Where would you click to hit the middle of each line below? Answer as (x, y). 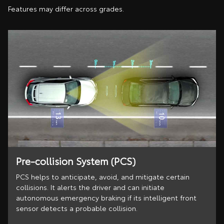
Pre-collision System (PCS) (76, 160)
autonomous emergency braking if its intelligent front (106, 198)
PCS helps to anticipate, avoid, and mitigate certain (103, 177)
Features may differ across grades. (66, 8)
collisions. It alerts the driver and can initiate (90, 187)
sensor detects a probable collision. (77, 208)
